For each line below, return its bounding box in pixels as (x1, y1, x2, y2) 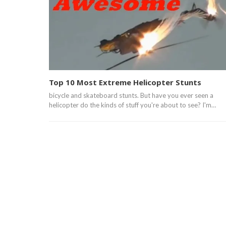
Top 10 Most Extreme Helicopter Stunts (49, 77, 201, 87)
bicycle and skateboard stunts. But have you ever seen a (49, 91, 213, 99)
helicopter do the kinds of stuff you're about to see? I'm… (49, 100, 216, 109)
